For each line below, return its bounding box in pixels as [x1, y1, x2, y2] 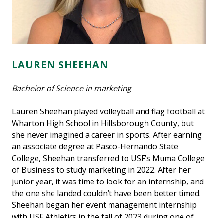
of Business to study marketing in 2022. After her [12, 164, 191, 176]
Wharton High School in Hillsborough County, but [12, 118, 194, 129]
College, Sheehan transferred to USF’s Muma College [12, 153, 205, 164]
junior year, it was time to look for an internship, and [12, 176, 204, 187]
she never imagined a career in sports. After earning [12, 129, 202, 141]
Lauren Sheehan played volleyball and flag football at [12, 106, 205, 117]
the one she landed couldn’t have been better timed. [12, 188, 200, 199]
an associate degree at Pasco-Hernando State [12, 141, 178, 152]
